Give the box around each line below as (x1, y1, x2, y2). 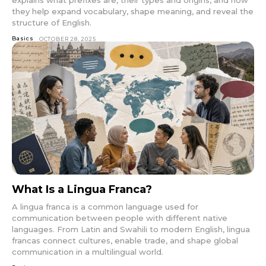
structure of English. (12, 17, 91, 27)
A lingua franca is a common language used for (12, 201, 198, 211)
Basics (12, 34, 34, 42)
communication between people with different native (12, 213, 227, 223)
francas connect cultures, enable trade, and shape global (12, 235, 238, 245)
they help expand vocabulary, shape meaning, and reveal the (12, 6, 254, 16)
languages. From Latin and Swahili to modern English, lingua (12, 224, 250, 234)
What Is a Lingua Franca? (12, 182, 152, 196)
